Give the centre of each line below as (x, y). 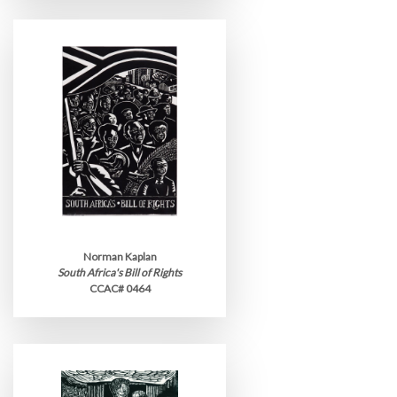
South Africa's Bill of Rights (120, 272)
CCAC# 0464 (120, 288)
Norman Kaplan (120, 257)
